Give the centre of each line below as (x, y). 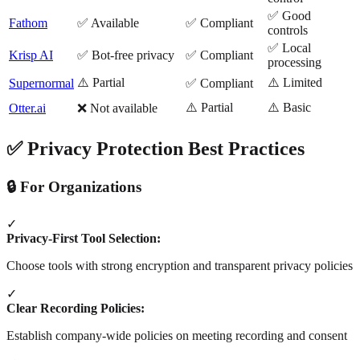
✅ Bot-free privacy (126, 55)
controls (288, 30)
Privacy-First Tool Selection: (84, 239)
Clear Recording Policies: (76, 309)
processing (295, 62)
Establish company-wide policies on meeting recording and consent (177, 336)
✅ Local (289, 47)
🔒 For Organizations (74, 186)
